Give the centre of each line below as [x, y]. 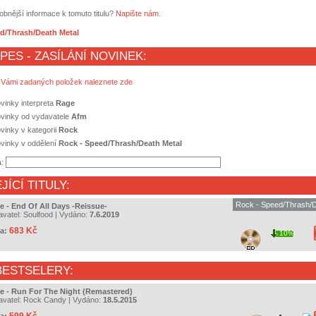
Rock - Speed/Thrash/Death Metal [120, 144]
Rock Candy [45, 300]
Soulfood [38, 215]
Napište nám [137, 14]
